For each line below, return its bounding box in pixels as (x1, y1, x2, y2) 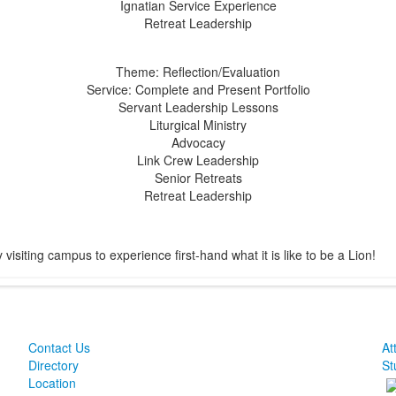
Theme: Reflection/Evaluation (116, 63, 280, 81)
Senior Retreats (154, 169, 242, 187)
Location (27, 374, 76, 392)
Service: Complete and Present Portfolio (86, 80, 310, 99)
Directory (27, 356, 79, 375)
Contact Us (27, 339, 90, 357)
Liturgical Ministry (149, 116, 247, 134)
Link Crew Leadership (137, 151, 259, 170)
